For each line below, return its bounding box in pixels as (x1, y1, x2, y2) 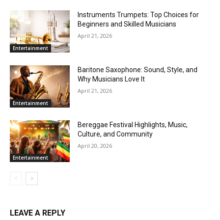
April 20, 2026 (78, 141, 112, 149)
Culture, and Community (78, 130, 153, 138)
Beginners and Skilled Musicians (78, 20, 177, 28)
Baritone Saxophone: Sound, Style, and (78, 66, 198, 74)
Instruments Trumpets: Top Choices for (78, 11, 199, 19)
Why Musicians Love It (78, 75, 145, 83)
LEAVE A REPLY (10, 208, 65, 218)
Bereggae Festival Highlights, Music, (78, 120, 188, 129)
